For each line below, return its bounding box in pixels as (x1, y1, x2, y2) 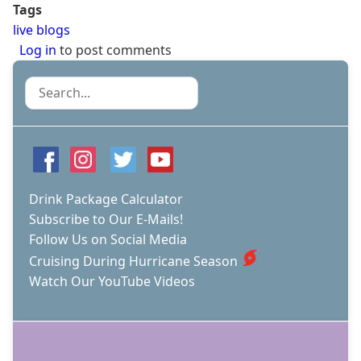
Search (25, 77, 67, 95)
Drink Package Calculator (29, 189, 183, 208)
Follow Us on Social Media (29, 230, 187, 248)
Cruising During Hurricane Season (29, 251, 238, 270)
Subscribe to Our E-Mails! (29, 210, 183, 228)
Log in (19, 40, 56, 59)
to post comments (56, 40, 172, 59)
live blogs (13, 20, 70, 39)
